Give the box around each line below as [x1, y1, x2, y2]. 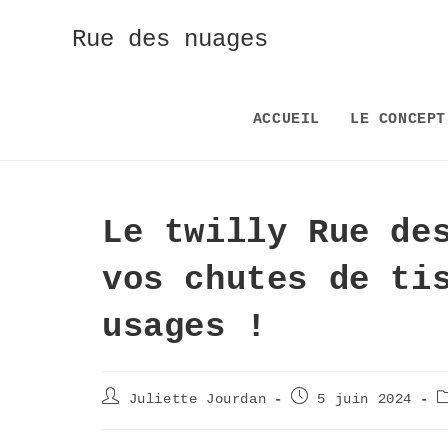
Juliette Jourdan [128, 390, 267, 407]
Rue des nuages [72, 26, 268, 53]
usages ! [102, 309, 267, 346]
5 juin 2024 [317, 390, 413, 407]
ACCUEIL [252, 111, 320, 128]
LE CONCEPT [349, 111, 446, 128]
